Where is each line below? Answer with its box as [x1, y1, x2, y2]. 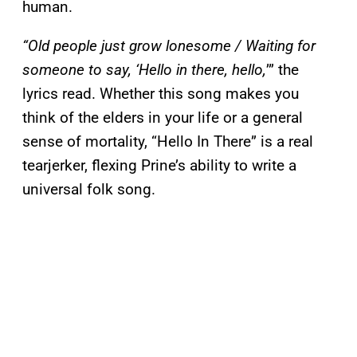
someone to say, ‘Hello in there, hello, [22, 61, 266, 80]
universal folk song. [22, 180, 155, 199]
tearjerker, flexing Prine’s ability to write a [22, 156, 296, 175]
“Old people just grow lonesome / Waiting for [22, 37, 316, 56]
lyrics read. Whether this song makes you [22, 84, 299, 104]
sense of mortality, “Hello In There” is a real [22, 132, 313, 151]
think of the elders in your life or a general [22, 108, 303, 127]
